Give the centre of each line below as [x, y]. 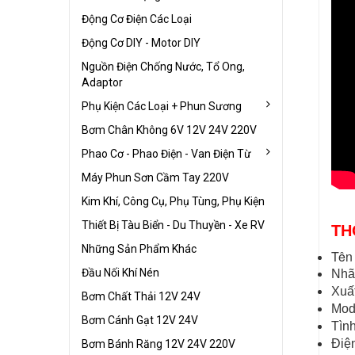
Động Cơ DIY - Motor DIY [141, 42]
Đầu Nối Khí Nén [120, 272]
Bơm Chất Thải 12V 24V [141, 296]
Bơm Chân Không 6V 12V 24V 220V [169, 130]
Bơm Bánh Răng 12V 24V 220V [158, 344]
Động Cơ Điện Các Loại [137, 19]
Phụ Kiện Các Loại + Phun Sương [162, 106]
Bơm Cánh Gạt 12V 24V [140, 320]
